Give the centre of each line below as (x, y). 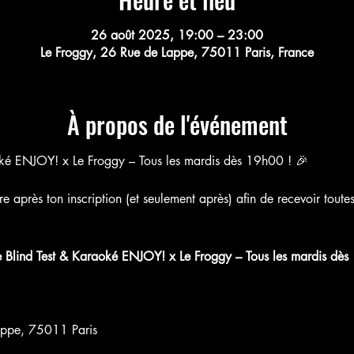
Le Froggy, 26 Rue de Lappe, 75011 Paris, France (177, 52)
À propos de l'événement (177, 124)
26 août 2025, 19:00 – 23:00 (177, 35)
